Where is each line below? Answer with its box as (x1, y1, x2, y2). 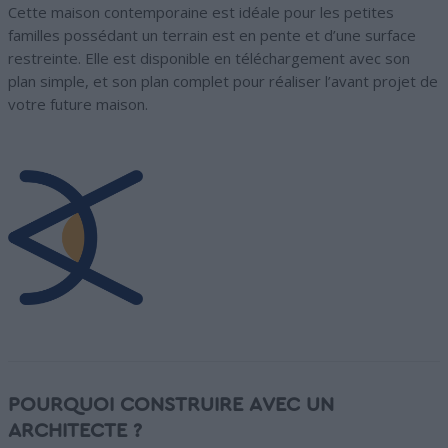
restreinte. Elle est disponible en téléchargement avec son (8, 48, 410, 69)
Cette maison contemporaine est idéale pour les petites (8, 2, 394, 23)
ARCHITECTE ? (8, 421, 142, 442)
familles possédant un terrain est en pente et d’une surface (8, 25, 416, 46)
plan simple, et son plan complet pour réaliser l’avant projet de (8, 71, 438, 92)
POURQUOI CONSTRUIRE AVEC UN (8, 395, 334, 416)
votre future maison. (8, 94, 148, 115)
